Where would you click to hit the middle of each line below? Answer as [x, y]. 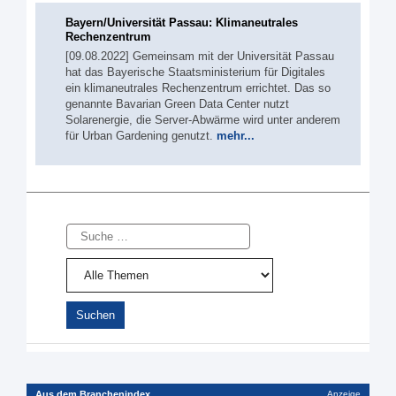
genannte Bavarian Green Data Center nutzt [177, 104]
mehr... [236, 136]
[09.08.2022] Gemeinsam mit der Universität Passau [200, 56]
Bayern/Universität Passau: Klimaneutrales [182, 23]
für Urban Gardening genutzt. [141, 136]
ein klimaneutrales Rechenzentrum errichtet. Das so [198, 88]
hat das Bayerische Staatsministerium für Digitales [195, 72]
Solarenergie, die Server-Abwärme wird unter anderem [203, 120]
